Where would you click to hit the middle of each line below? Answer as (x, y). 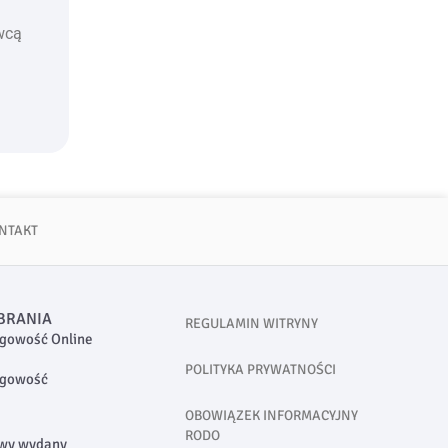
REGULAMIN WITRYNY (251, 323)
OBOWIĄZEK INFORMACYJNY (271, 415)
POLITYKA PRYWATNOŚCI (260, 369)
